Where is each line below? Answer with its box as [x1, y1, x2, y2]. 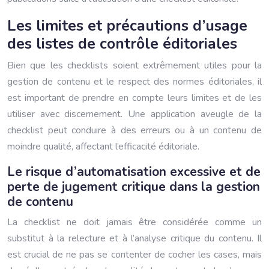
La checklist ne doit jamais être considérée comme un [7, 216, 262, 229]
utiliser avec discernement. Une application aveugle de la [7, 107, 262, 121]
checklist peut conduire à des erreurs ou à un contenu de [7, 124, 262, 137]
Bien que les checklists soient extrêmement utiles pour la [7, 59, 262, 72]
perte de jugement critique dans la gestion [7, 178, 260, 195]
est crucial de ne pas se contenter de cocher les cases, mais [7, 248, 262, 261]
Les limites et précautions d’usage [7, 16, 247, 36]
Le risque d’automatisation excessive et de [7, 163, 261, 180]
